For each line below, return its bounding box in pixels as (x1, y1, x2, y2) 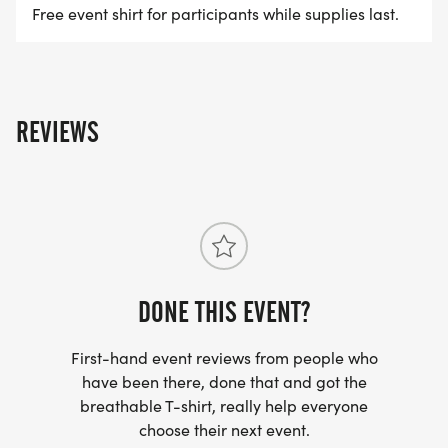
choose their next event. (138, 419, 310, 441)
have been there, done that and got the (81, 371, 367, 393)
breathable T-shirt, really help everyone (80, 395, 368, 417)
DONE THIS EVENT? (138, 295, 310, 330)
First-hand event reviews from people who (70, 347, 378, 369)
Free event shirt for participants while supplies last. (32, 3, 399, 25)
